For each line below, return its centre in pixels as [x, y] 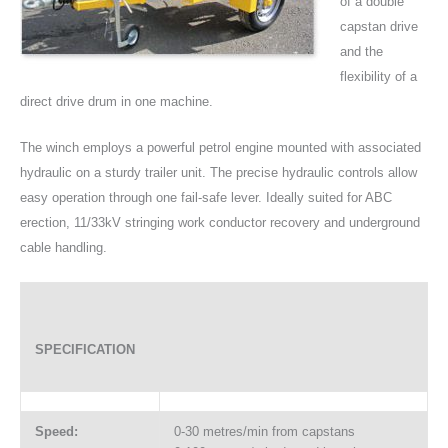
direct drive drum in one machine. [116, 101]
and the [361, 51]
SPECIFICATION [84, 350]
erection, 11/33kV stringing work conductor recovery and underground [220, 223]
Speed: [56, 432]
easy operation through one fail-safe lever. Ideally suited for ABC [206, 198]
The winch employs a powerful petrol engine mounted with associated [220, 148]
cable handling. [63, 248]
